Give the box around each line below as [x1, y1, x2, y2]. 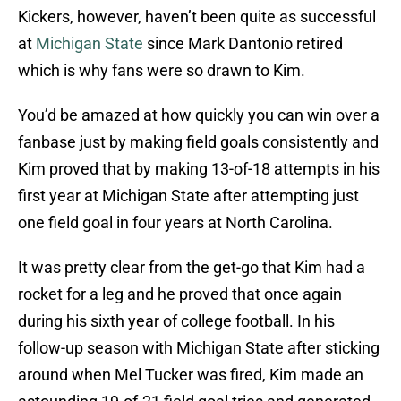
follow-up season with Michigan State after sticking [18, 338, 380, 358]
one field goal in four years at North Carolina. [18, 213, 333, 233]
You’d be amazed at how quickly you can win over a [18, 106, 380, 125]
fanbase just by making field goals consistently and [18, 132, 379, 152]
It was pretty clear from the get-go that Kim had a [18, 258, 365, 277]
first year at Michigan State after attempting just [18, 186, 359, 206]
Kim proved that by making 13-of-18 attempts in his [18, 159, 380, 179]
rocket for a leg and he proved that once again [18, 285, 342, 304]
